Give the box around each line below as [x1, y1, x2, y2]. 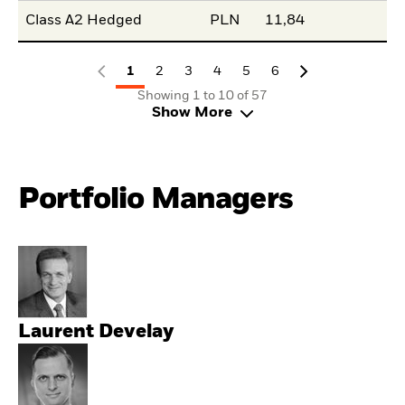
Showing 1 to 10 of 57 [137, 89, 268, 102]
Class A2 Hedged [25, 13, 143, 28]
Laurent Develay [18, 323, 174, 343]
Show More [151, 105, 232, 120]
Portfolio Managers [18, 184, 293, 214]
